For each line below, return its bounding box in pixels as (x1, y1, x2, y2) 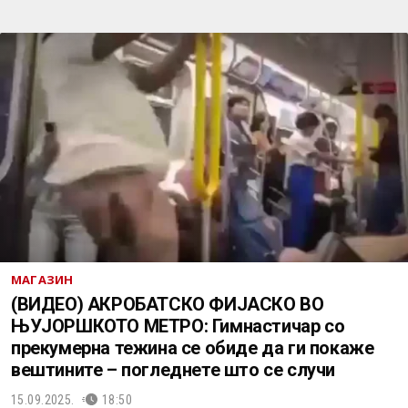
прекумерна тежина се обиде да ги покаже (11, 337, 374, 359)
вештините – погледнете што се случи (11, 359, 335, 381)
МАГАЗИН (11, 271, 74, 288)
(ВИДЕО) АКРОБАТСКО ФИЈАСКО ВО (11, 293, 324, 315)
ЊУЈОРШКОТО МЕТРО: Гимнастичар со (11, 315, 345, 337)
